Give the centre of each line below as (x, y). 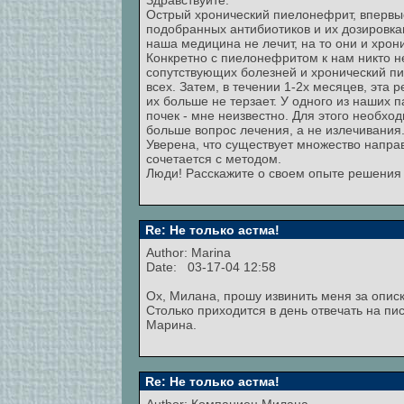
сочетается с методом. (214, 159)
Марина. (171, 325)
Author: (169, 252)
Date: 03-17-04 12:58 (211, 267)
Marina (211, 252)
